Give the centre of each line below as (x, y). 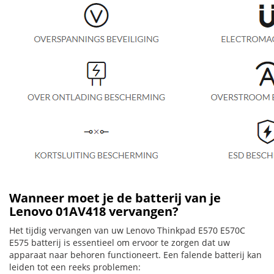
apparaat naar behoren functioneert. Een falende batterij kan (135, 255)
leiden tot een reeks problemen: (75, 267)
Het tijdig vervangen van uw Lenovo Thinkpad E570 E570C (127, 230)
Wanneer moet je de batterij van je (115, 198)
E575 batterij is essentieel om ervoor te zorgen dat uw (120, 243)
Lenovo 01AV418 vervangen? (94, 211)
